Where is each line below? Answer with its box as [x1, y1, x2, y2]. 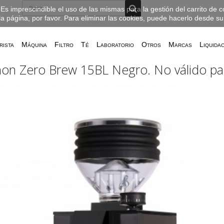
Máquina [21, 40, 47, 48]
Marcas [168, 40, 192, 48]
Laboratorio [96, 40, 134, 48]
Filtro [54, 40, 73, 48]
